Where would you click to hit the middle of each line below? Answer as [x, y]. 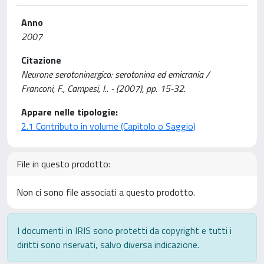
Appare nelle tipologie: [70, 112]
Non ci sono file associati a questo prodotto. [106, 192]
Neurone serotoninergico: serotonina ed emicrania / [115, 74]
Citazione [41, 60]
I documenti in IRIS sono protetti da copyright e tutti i [124, 230]
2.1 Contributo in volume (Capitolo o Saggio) [108, 126]
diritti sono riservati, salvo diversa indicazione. [108, 245]
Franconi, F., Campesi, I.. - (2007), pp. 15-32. [103, 88]
